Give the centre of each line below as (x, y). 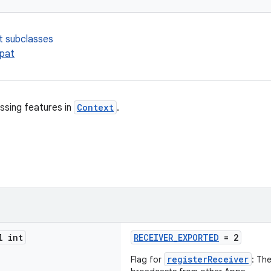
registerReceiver (208, 259)
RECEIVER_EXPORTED (176, 237)
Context (95, 107)
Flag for (147, 260)
